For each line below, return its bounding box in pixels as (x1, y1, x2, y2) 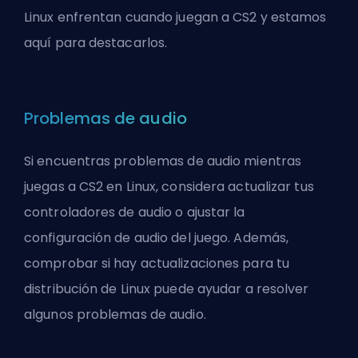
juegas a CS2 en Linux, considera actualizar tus (24, 177, 314, 196)
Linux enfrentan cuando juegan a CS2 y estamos (24, 7, 327, 26)
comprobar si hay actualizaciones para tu (24, 253, 290, 272)
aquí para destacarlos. (24, 33, 168, 52)
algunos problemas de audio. (24, 304, 206, 324)
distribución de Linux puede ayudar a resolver (24, 279, 309, 298)
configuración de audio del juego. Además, (24, 228, 289, 247)
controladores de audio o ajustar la (24, 202, 245, 221)
